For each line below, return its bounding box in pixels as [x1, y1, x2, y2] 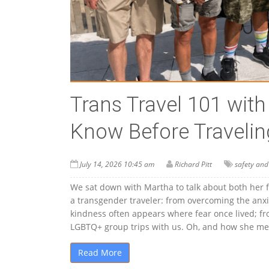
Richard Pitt [175, 159, 212, 170]
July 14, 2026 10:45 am [80, 159, 154, 170]
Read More [78, 247, 122, 259]
